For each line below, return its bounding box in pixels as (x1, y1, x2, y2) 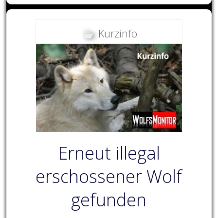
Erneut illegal (57, 141, 160, 165)
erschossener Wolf (36, 164, 182, 189)
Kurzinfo (98, 26, 138, 41)
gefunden (71, 188, 147, 212)
